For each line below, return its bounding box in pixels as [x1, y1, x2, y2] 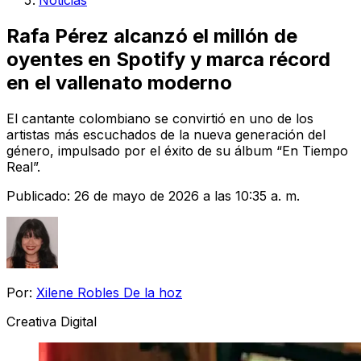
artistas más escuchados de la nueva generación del [6, 126, 326, 143]
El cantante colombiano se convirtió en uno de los [6, 110, 313, 127]
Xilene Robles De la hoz [36, 284, 182, 301]
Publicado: [6, 187, 74, 204]
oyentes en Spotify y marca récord [6, 47, 330, 71]
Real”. [6, 158, 40, 175]
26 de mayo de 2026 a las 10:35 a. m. [74, 187, 300, 204]
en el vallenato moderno [6, 70, 232, 94]
